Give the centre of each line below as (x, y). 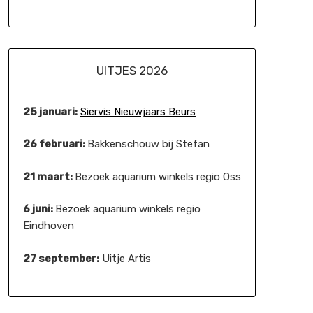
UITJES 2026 (132, 70)
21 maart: (49, 176)
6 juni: (39, 209)
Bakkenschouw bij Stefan (148, 144)
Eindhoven (48, 226)
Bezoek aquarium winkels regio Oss (158, 176)
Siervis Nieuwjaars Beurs (138, 111)
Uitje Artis (125, 258)
